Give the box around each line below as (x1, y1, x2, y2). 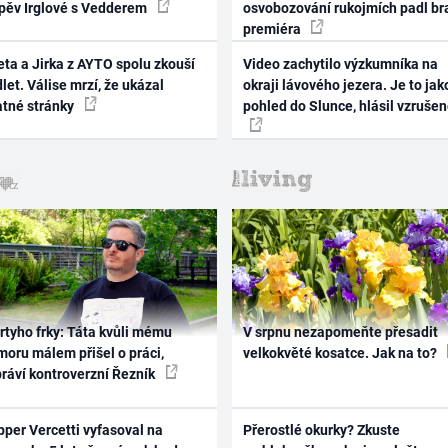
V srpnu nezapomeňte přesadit (242, 324, 438, 341)
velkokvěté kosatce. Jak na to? (242, 345, 440, 362)
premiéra (242, 21, 304, 38)
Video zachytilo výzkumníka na (242, 55, 438, 72)
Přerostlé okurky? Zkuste (242, 421, 400, 438)
